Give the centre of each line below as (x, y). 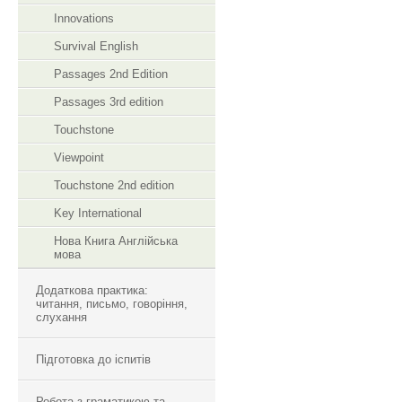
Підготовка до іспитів (93, 359)
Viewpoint (79, 157)
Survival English (96, 46)
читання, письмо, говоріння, (112, 304)
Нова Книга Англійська (116, 241)
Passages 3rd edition (109, 102)
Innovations (84, 18)
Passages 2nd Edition (111, 74)
